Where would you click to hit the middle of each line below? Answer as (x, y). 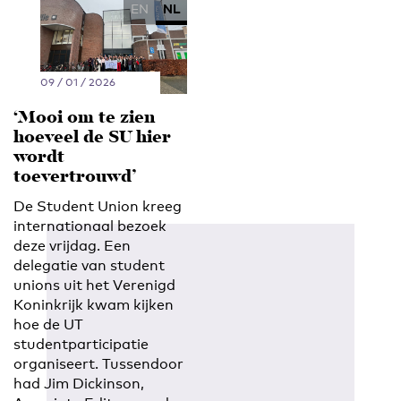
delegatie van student (89, 265)
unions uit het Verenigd (94, 285)
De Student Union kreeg (98, 206)
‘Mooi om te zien (84, 118)
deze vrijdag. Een (72, 245)
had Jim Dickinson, (79, 383)
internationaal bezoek (90, 226)
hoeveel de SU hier (92, 138)
